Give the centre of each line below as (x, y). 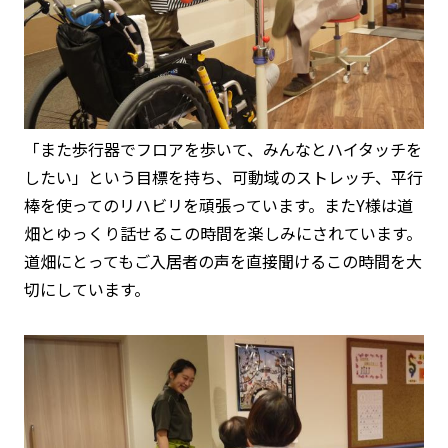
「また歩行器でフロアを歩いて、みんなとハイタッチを (223, 149)
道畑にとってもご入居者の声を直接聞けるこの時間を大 (223, 261)
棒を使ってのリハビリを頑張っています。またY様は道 (218, 205)
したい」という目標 (96, 177)
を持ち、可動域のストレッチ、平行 (295, 177)
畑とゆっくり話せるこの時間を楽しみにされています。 (223, 233)
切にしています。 (87, 289)
